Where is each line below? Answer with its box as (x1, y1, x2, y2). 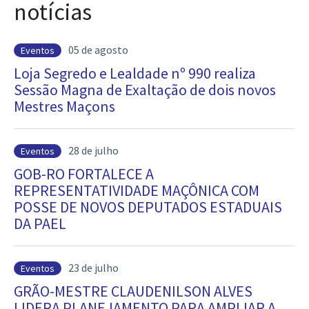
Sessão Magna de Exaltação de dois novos (14, 80, 276, 99)
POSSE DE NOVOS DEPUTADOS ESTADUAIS (14, 197, 282, 217)
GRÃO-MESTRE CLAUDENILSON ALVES (14, 281, 252, 301)
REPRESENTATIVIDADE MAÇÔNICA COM (14, 181, 259, 200)
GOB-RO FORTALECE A (14, 164, 154, 183)
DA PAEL (14, 214, 66, 233)
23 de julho (68, 261, 119, 275)
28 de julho (68, 143, 119, 157)
